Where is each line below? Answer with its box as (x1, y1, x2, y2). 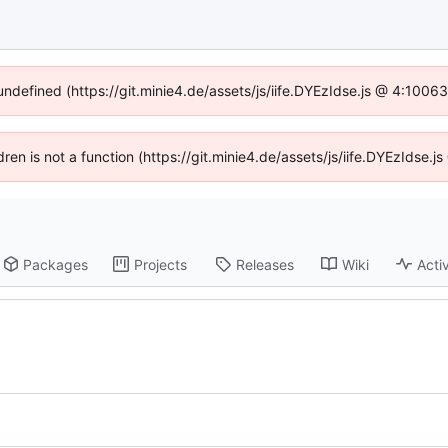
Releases (236, 255, 295, 273)
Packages (23, 255, 89, 273)
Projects (134, 255, 188, 273)
